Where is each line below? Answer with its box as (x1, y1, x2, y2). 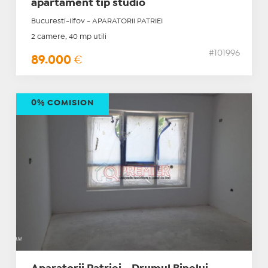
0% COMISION (31, 99, 94, 107)
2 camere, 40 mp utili (31, 33, 106, 41)
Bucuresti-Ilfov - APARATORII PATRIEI (31, 18, 163, 25)
